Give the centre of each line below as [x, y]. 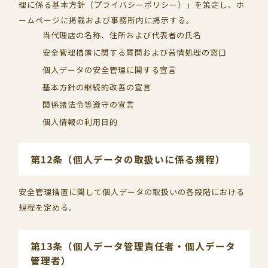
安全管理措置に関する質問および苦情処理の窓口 [135, 52]
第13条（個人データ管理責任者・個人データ [133, 246]
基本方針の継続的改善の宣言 [97, 87]
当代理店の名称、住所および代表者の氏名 [122, 35]
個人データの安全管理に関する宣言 [110, 70]
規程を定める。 [48, 207]
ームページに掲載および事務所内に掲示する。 [107, 20]
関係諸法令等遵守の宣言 [89, 104]
